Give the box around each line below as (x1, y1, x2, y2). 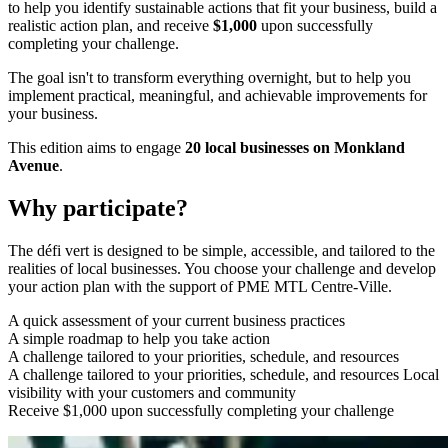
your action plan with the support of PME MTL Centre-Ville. (8, 277, 392, 295)
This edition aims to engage (8, 139, 185, 157)
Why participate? (8, 194, 188, 221)
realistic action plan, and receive (8, 17, 213, 35)
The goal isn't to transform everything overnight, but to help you (8, 69, 411, 87)
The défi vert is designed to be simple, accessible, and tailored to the (8, 241, 435, 259)
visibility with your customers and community (8, 383, 296, 401)
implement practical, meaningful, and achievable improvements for (8, 87, 427, 105)
